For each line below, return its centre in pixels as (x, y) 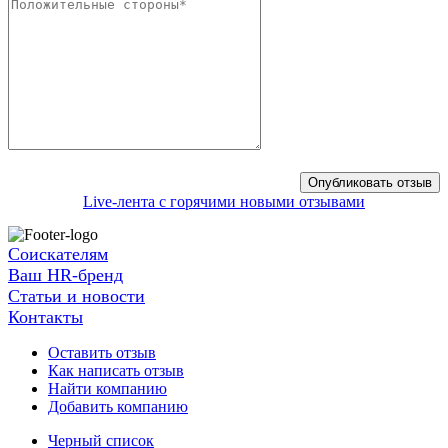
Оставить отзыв (102, 352)
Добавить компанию (118, 406)
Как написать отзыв (116, 370)
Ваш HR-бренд (65, 274)
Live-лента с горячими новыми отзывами (224, 201)
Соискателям (58, 253)
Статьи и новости (76, 295)
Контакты (45, 316)
